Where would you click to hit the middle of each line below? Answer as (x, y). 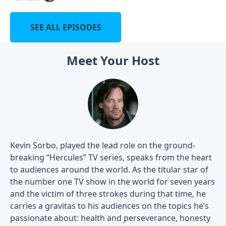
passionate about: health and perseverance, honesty (110, 218)
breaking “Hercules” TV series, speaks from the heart (111, 157)
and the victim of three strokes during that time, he (108, 193)
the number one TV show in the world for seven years (112, 181)
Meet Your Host (113, 60)
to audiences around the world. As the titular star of (109, 169)
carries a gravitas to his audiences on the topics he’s (109, 206)
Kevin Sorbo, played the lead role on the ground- (103, 145)
